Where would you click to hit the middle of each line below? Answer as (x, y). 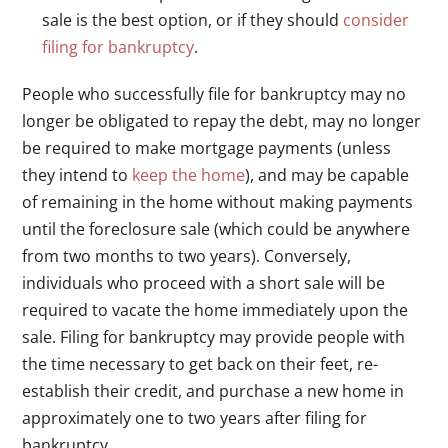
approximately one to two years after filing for (195, 417)
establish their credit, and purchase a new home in (213, 390)
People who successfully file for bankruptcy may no (214, 93)
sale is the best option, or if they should (193, 19)
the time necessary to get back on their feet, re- (200, 363)
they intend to (77, 174)
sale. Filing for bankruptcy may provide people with (214, 336)
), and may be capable (327, 174)
